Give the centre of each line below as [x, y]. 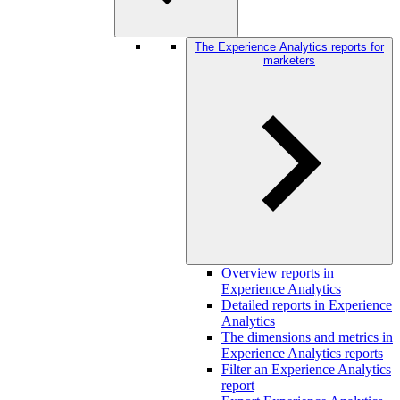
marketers [289, 60]
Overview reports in [278, 273]
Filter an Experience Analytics [306, 369]
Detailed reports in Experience [307, 305]
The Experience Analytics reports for [289, 47]
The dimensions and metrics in [307, 337]
